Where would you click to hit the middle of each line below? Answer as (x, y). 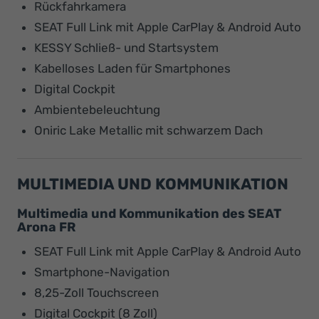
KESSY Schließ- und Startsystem (126, 47)
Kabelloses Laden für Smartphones (132, 68)
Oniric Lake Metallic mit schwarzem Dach (148, 130)
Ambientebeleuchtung (97, 109)
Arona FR (46, 227)
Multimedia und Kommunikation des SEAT (149, 213)
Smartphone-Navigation (102, 272)
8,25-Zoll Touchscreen (96, 292)
